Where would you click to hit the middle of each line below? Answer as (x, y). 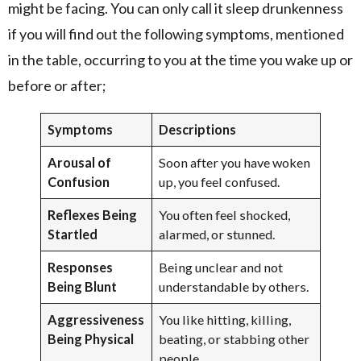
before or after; (57, 85)
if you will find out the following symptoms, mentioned (176, 33)
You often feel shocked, (225, 214)
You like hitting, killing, (225, 319)
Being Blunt (83, 286)
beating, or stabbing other (234, 338)
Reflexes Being (93, 214)
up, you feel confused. (220, 181)
